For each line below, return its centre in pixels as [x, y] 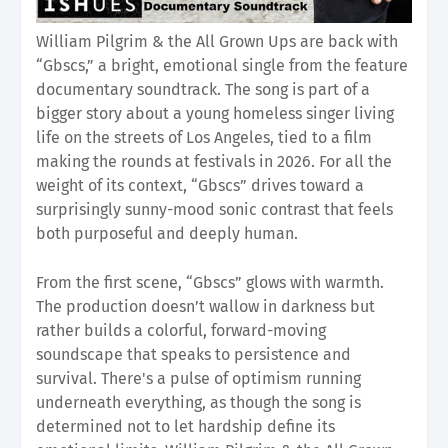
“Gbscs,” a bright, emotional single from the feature [222, 65]
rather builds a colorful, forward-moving [181, 330]
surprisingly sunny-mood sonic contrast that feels [214, 209]
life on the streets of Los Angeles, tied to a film [204, 137]
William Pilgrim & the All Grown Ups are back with [217, 41]
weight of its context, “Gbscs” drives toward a [200, 185]
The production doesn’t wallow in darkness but [205, 306]
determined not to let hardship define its [185, 426]
